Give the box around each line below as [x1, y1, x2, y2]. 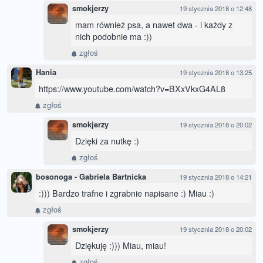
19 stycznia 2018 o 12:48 [180, 4, 252, 14]
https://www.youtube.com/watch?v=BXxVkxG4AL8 [39, 82, 225, 95]
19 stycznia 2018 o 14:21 [180, 172, 252, 182]
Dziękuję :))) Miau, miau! [75, 239, 166, 252]
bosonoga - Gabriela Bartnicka [36, 171, 146, 183]
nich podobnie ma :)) [75, 30, 152, 43]
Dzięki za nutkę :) [75, 134, 139, 147]
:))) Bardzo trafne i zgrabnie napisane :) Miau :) [39, 187, 214, 200]
